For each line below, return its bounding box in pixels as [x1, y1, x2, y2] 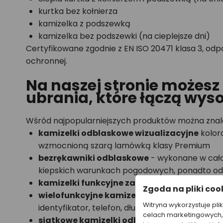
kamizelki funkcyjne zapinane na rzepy [38, 177, 203, 189]
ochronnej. [26, 55, 67, 67]
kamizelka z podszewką [38, 18, 130, 29]
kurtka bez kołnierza [38, 5, 117, 17]
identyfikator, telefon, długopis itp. [38, 202, 170, 214]
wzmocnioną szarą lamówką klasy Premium [38, 140, 210, 151]
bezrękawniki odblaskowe [38, 152, 149, 164]
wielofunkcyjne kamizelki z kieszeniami [38, 190, 205, 201]
